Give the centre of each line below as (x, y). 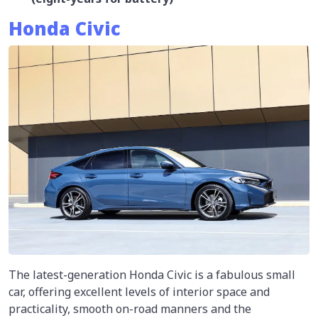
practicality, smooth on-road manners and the (130, 308)
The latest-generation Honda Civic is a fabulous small (152, 274)
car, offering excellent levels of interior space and (139, 291)
